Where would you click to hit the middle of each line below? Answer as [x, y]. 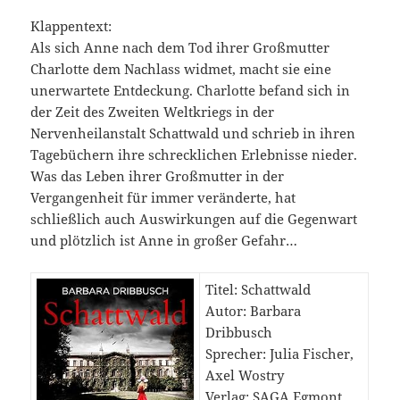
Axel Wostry [245, 375]
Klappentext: [71, 26]
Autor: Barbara [254, 311]
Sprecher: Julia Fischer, [280, 354]
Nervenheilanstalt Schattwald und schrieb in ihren [193, 133]
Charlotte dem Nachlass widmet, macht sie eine [181, 69]
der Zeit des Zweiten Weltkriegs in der [153, 112]
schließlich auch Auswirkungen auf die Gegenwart [194, 219]
